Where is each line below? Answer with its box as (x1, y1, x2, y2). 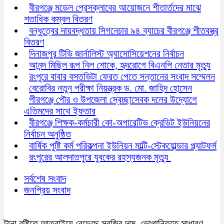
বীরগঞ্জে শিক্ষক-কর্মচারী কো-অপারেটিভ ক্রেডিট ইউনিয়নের (29, 116, 210, 128)
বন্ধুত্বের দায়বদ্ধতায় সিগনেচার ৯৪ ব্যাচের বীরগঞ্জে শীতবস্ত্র (29, 24, 218, 36)
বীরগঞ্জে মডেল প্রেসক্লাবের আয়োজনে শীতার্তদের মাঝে (29, 1, 201, 13)
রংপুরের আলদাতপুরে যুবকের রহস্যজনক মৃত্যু (29, 151, 171, 162)
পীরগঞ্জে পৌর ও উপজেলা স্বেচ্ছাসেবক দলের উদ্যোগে (29, 93, 197, 105)
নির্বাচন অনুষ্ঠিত (24, 128, 71, 139)
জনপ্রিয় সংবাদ (24, 184, 70, 195)
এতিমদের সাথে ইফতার (24, 105, 95, 116)
